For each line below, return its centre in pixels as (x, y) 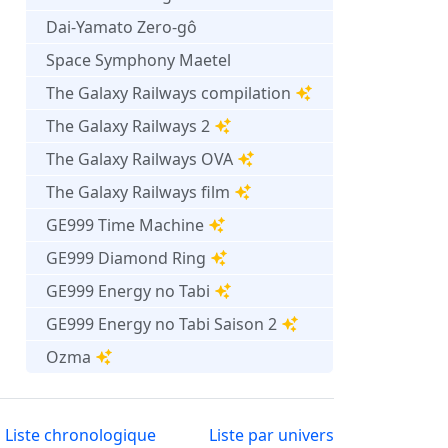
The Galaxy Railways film (138, 191)
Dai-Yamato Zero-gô (121, 26)
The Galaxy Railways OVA (139, 158)
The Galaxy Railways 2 (128, 125)
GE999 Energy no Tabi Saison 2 (161, 323)
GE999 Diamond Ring (126, 257)
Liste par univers (271, 434)
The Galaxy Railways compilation (168, 92)
